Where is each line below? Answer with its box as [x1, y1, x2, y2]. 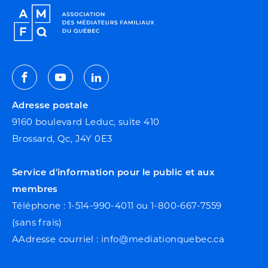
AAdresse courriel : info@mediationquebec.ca [12, 233, 225, 245]
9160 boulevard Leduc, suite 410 [12, 116, 160, 128]
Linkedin [96, 80, 146, 93]
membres [12, 183, 58, 195]
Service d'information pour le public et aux [12, 166, 215, 178]
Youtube [60, 80, 107, 93]
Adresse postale [12, 99, 88, 111]
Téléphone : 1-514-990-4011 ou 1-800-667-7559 [12, 200, 222, 212]
